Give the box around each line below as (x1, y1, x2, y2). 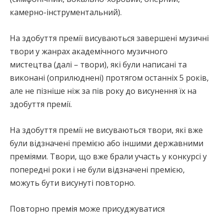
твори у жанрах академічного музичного (10, 46, 168, 57)
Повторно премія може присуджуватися (10, 203, 165, 214)
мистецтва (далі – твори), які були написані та (10, 59, 187, 70)
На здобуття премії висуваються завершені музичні (10, 33, 209, 44)
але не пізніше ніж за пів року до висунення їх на (10, 86, 197, 96)
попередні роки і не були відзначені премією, (10, 164, 185, 175)
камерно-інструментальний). (10, 7, 122, 18)
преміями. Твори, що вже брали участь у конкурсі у (10, 151, 207, 162)
